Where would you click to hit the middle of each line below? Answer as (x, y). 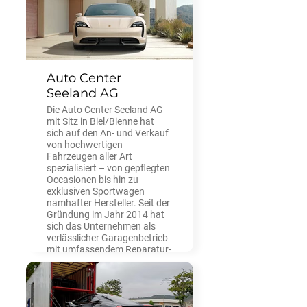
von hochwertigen (85, 145)
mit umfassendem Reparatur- (109, 250)
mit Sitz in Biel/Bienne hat (100, 122)
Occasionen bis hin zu (93, 180)
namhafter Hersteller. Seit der (108, 203)
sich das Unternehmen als (101, 226)
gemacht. (67, 285)
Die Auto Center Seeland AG (105, 110)
